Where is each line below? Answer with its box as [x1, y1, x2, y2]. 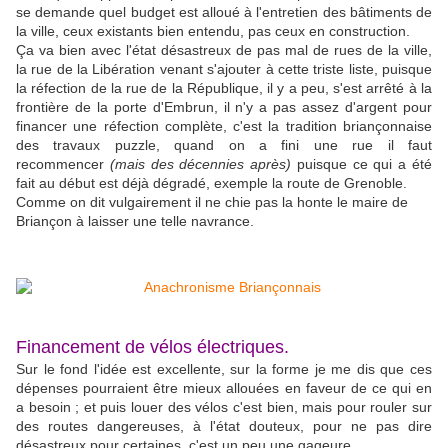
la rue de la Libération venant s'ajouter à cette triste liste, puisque [16, 61, 432, 78]
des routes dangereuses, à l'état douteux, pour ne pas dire [16, 418, 432, 435]
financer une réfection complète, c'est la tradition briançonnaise [16, 118, 432, 135]
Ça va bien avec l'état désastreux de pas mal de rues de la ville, [16, 42, 432, 59]
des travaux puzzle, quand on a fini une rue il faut [16, 137, 432, 154]
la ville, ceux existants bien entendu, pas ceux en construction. [16, 23, 410, 40]
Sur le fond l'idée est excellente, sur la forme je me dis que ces [16, 361, 432, 378]
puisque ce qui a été [291, 156, 433, 173]
